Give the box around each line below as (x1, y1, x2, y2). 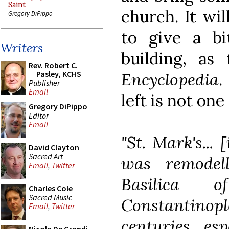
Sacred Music (29, 192, 72, 202)
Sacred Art (29, 151, 63, 162)
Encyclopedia (121, 68, 219, 90)
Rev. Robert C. (29, 60, 78, 71)
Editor (29, 110, 49, 121)
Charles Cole (29, 183, 73, 193)
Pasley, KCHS (36, 68, 81, 79)
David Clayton (29, 142, 79, 152)
